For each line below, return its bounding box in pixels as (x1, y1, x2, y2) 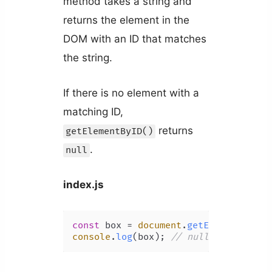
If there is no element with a (63, 87, 199, 100)
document (137, 220, 182, 232)
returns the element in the (63, 13, 189, 26)
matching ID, (63, 106, 123, 118)
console (72, 231, 110, 243)
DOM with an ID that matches (63, 32, 206, 45)
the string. (63, 51, 112, 64)
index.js (63, 178, 104, 191)
